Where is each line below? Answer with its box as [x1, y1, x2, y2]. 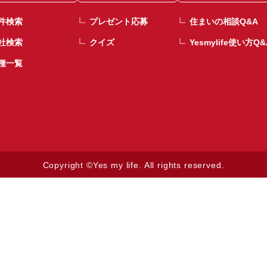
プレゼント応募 [89, 17, 148, 26]
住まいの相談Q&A [189, 17, 258, 26]
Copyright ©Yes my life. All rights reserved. [42, 160, 225, 170]
